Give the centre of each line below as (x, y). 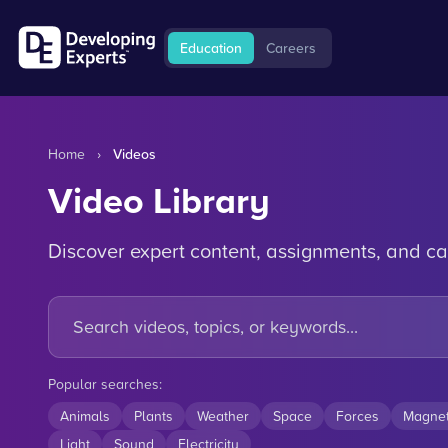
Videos (134, 154)
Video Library (159, 200)
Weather (223, 415)
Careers (291, 47)
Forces (357, 415)
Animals (85, 415)
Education (211, 47)
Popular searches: (105, 383)
